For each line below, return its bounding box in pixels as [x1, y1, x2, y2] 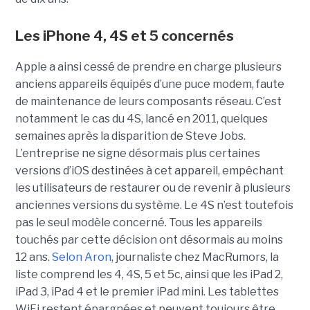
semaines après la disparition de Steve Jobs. [15, 129, 246, 143]
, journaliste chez [111, 250, 202, 264]
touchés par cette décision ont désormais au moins [15, 232, 283, 246]
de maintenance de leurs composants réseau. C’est [15, 94, 282, 108]
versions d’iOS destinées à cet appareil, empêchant [15, 163, 284, 177]
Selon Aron [51, 250, 111, 264]
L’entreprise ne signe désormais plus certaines [15, 146, 260, 160]
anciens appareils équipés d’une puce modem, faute [15, 77, 284, 91]
